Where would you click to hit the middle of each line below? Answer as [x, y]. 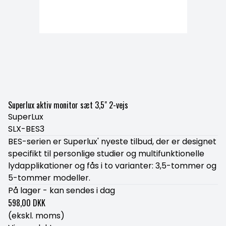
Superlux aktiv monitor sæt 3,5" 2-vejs [68, 105]
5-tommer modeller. [49, 178]
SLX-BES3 [26, 129]
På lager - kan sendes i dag [62, 190]
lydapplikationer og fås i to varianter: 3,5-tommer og [112, 166]
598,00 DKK [27, 203]
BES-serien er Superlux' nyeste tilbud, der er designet [112, 142]
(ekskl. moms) [36, 216]
